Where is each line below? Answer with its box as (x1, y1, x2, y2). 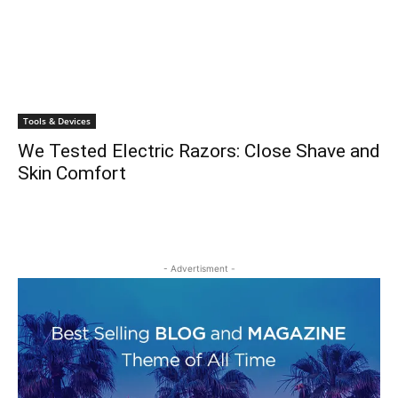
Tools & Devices (23, 114, 91, 127)
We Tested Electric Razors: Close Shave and (18, 139, 380, 162)
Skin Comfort (18, 162, 126, 184)
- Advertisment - (163, 262, 235, 274)
